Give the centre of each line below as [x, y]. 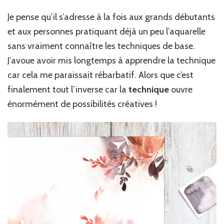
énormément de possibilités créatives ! [82, 104]
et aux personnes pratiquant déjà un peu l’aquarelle [106, 31]
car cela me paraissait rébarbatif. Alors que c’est [100, 75]
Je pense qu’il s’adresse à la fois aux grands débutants [111, 17]
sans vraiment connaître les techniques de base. [101, 46]
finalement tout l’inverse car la [68, 89]
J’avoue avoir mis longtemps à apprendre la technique [111, 60]
